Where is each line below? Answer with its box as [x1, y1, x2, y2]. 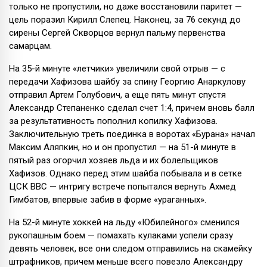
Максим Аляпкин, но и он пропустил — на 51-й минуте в [9, 142, 236, 153]
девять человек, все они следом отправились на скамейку [9, 243, 252, 254]
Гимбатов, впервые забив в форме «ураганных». [9, 194, 206, 206]
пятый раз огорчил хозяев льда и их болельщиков [9, 155, 218, 166]
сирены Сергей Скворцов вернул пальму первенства [9, 27, 225, 39]
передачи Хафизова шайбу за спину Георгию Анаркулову [9, 76, 246, 88]
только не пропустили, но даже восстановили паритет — [9, 1, 242, 13]
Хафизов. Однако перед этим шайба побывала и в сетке [9, 168, 242, 179]
